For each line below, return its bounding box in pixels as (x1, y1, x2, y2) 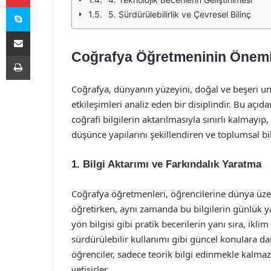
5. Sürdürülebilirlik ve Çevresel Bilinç (108, 9, 251, 19)
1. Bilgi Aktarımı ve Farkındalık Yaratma (71, 158, 261, 170)
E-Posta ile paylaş (30, 26, 53, 36)
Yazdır (30, 50, 53, 60)
